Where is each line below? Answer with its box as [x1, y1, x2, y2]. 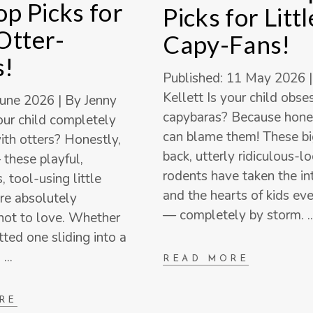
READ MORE [163, 254, 249, 264]
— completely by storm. [163, 206, 308, 225]
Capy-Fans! [163, 29, 291, 59]
